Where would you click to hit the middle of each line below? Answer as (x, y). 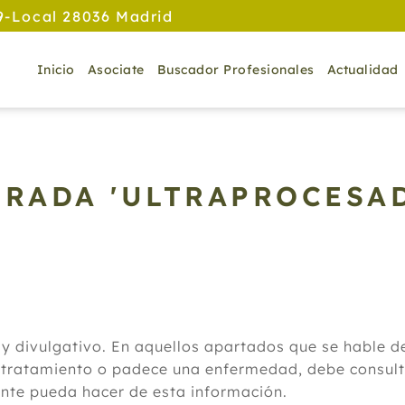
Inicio (56, 70)
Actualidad (363, 70)
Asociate (116, 70)
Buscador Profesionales (235, 70)
